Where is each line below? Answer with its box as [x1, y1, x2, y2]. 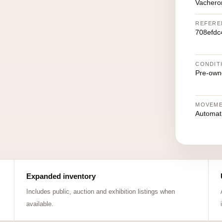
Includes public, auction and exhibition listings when [26, 188, 175, 195]
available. [26, 200, 54, 208]
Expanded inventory [26, 172, 96, 180]
